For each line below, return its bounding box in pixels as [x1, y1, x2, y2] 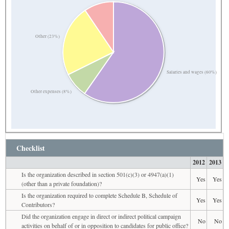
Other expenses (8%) [30, 88, 72, 95]
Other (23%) [35, 33, 60, 40]
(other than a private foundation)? [21, 179, 102, 188]
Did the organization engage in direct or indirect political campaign [21, 212, 181, 220]
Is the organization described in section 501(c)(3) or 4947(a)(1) [21, 170, 174, 178]
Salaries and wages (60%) [166, 68, 217, 75]
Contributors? [21, 200, 55, 209]
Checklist [16, 142, 45, 153]
